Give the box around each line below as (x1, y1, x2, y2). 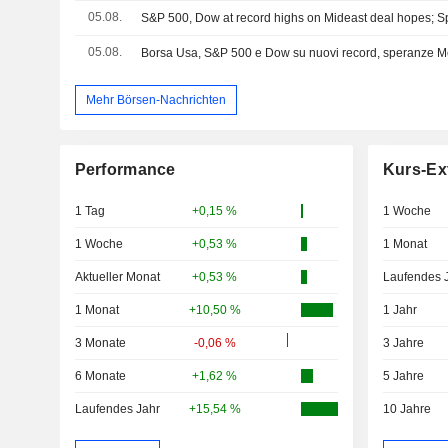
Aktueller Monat (74, 270, 160, 285)
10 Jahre (382, 402, 431, 417)
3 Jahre (382, 336, 424, 351)
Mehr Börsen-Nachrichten (85, 92, 226, 107)
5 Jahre (382, 369, 424, 384)
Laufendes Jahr (74, 402, 160, 417)
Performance (74, 161, 176, 179)
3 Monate (74, 336, 126, 351)
